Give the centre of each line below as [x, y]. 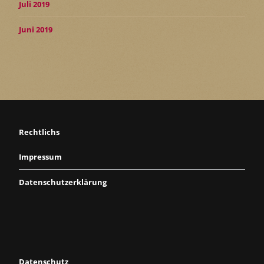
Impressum [40, 156]
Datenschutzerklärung [63, 182]
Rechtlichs [39, 132]
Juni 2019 [36, 29]
